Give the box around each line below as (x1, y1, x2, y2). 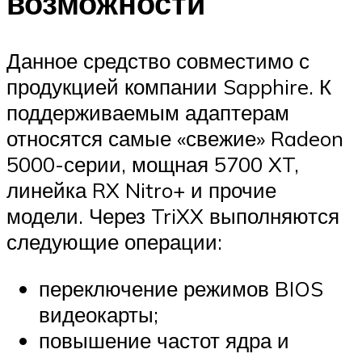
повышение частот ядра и (39, 326, 289, 353)
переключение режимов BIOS (39, 275, 323, 301)
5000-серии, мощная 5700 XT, (6, 151, 299, 178)
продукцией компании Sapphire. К (6, 74, 331, 100)
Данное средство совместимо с (6, 48, 309, 74)
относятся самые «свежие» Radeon (6, 125, 343, 152)
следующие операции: (6, 229, 222, 255)
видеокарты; (39, 301, 158, 327)
